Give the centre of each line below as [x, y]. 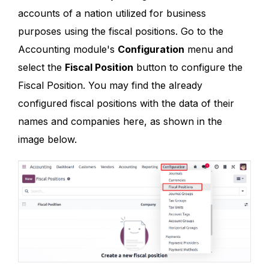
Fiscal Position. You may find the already [110, 85]
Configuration [151, 49]
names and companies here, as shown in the [120, 121]
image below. [47, 139]
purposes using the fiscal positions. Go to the [121, 31]
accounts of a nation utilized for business [112, 13]
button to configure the [188, 67]
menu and [209, 49]
